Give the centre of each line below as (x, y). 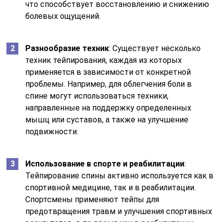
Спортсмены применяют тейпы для (92, 199)
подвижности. (52, 131)
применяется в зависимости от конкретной (108, 72)
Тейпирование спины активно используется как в (120, 175)
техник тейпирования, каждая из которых (104, 60)
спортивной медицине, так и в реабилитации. (111, 187)
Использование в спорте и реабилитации (105, 164)
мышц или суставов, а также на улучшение (107, 119)
